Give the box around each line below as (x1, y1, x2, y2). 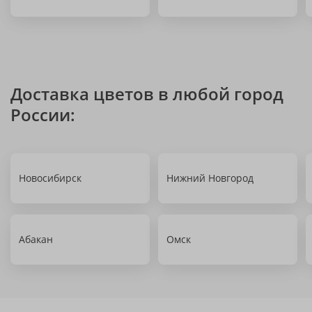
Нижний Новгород (166, 171, 253, 185)
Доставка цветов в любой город (10, 82, 283, 105)
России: (10, 103, 75, 126)
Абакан (19, 233, 53, 246)
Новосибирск (19, 171, 81, 185)
